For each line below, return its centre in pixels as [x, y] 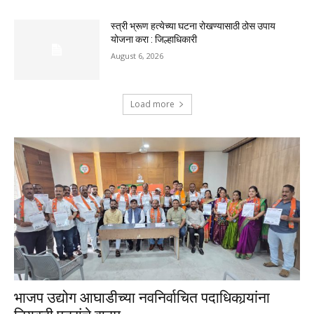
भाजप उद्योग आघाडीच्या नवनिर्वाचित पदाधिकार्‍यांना [142, 298]
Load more [152, 104]
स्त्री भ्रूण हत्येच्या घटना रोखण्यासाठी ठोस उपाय [193, 26]
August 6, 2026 [137, 56]
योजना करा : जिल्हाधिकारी [154, 40]
